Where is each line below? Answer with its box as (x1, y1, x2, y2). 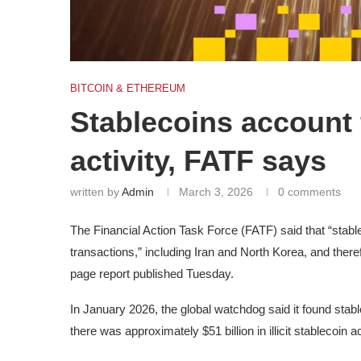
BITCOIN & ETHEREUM (70, 81, 185, 94)
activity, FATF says (70, 143, 326, 177)
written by (70, 185, 122, 198)
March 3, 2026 (179, 185, 253, 198)
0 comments (278, 185, 341, 198)
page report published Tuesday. (70, 266, 234, 280)
